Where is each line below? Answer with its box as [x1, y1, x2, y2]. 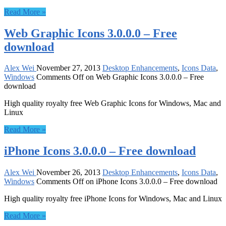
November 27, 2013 [36, 64, 100, 73]
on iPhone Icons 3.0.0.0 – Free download [84, 177, 217, 186]
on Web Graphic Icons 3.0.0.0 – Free [84, 73, 204, 82]
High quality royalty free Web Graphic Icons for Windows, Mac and [4, 99, 221, 108]
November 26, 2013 [36, 168, 100, 177]
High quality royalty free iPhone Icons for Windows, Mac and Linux [4, 194, 222, 203]
